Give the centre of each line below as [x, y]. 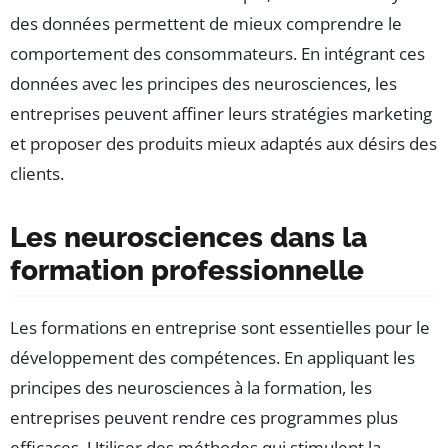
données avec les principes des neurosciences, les [203, 84]
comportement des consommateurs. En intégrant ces [217, 54]
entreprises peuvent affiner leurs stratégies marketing [221, 114]
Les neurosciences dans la [188, 238]
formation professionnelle [187, 271]
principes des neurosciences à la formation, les [191, 388]
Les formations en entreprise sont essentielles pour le [220, 328]
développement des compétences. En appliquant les [212, 358]
